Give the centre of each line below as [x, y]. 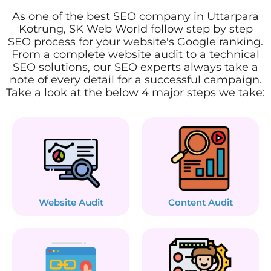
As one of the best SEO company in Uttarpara [135, 16]
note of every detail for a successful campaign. [135, 80]
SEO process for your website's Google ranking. [135, 41]
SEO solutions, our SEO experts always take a [135, 67]
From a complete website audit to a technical [135, 54]
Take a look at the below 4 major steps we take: [135, 92]
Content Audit [200, 203]
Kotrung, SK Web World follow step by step [135, 29]
